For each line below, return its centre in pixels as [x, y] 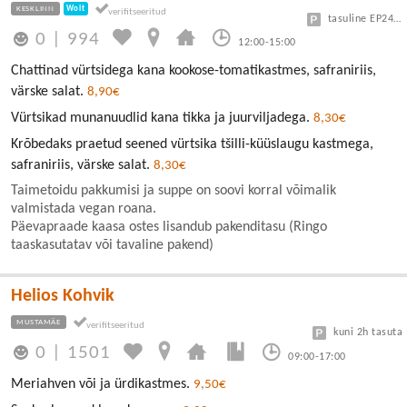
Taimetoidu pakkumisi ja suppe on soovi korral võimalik [174, 190]
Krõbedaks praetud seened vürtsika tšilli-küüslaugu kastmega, [192, 144]
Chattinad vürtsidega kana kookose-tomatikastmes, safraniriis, [194, 70]
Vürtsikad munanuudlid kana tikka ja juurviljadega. [162, 118]
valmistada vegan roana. [84, 208]
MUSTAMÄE [39, 322]
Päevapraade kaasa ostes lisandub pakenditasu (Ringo [169, 227]
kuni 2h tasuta [368, 332]
